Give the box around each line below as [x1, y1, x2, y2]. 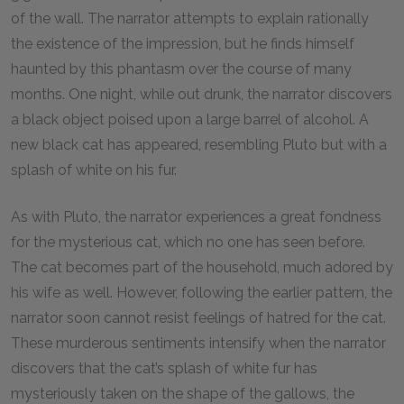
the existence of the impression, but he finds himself [11, 35, 354, 52]
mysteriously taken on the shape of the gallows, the [11, 385, 354, 402]
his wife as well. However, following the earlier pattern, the [11, 284, 392, 301]
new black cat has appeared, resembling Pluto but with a [11, 136, 387, 153]
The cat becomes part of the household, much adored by [11, 259, 393, 276]
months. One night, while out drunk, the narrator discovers [11, 86, 392, 103]
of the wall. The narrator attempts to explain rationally [11, 10, 369, 27]
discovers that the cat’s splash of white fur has [11, 360, 317, 377]
